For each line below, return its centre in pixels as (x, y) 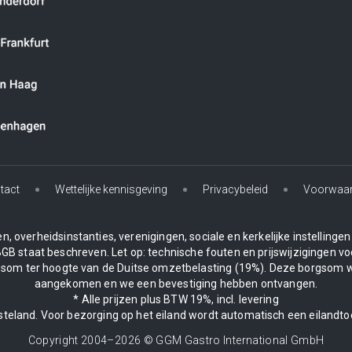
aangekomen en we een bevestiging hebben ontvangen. (176, 284)
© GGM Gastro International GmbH (233, 341)
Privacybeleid (235, 190)
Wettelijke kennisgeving (111, 190)
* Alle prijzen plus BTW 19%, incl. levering (176, 300)
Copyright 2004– (71, 341)
